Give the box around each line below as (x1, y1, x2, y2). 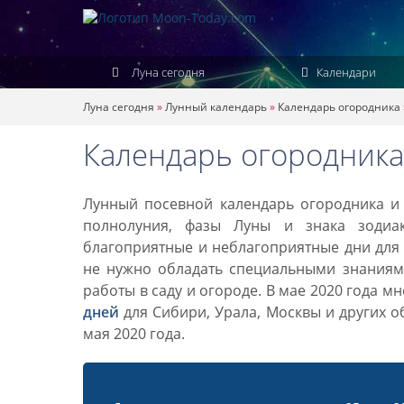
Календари (313, 64, 376, 80)
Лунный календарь (165, 99, 267, 115)
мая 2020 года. (83, 324, 185, 344)
